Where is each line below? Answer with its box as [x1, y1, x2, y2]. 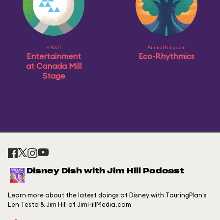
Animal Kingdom [147, 44, 186, 51]
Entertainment [26, 51, 81, 61]
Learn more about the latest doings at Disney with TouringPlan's [8, 191, 207, 199]
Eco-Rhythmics [138, 51, 194, 61]
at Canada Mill [26, 61, 82, 71]
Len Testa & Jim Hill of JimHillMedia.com [8, 200, 131, 208]
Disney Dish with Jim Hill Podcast [27, 167, 184, 175]
